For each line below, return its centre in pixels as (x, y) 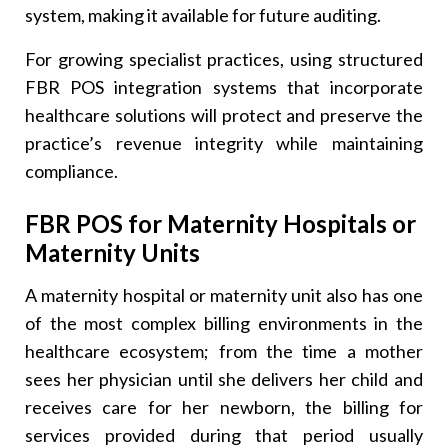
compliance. (72, 170)
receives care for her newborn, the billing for (224, 407)
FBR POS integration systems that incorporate (224, 86)
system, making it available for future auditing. (203, 14)
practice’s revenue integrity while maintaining (224, 142)
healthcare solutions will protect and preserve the (224, 114)
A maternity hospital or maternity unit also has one (224, 295)
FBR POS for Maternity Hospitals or (221, 224)
